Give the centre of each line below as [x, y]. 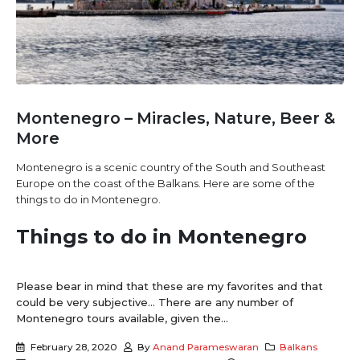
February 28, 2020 [74, 348]
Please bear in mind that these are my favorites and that [170, 286]
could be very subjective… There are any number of [155, 302]
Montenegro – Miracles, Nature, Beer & [176, 118]
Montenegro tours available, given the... [122, 318]
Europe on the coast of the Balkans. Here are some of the [166, 183]
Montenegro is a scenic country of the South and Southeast [171, 167]
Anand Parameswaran [206, 348]
